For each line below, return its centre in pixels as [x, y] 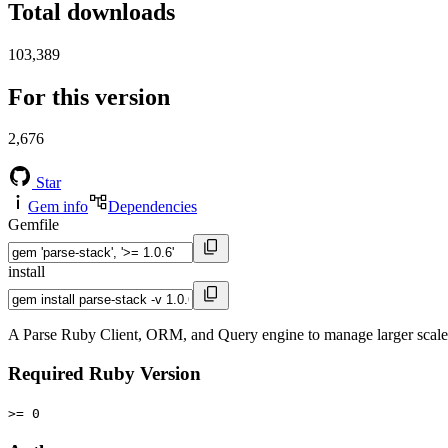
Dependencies [152, 207]
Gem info [58, 207]
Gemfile [33, 225]
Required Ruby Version [104, 374]
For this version [89, 96]
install [26, 272]
